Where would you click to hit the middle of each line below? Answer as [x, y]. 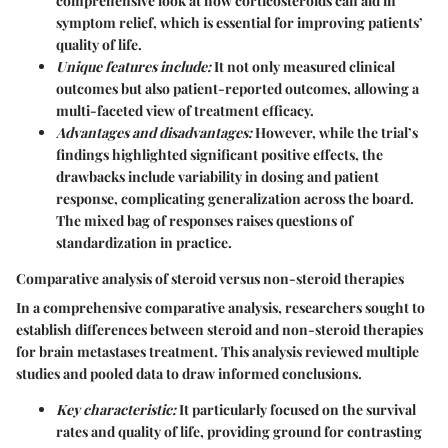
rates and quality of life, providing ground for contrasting [239, 431]
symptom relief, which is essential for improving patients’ [239, 22]
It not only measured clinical [303, 66]
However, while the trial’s [335, 132]
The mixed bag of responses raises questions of [204, 220]
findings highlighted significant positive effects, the [219, 154]
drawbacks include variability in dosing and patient [217, 176]
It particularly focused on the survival [296, 409]
